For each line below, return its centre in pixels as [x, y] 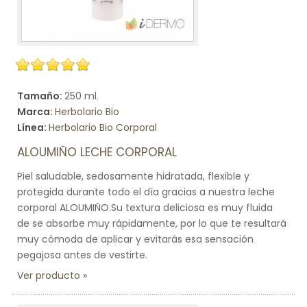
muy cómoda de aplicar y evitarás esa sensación [135, 239]
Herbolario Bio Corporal [103, 127]
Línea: [33, 127]
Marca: [36, 112]
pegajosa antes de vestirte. [82, 255]
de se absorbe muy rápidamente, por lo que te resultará [152, 223]
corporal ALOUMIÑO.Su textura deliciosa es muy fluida [145, 208]
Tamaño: [41, 96]
